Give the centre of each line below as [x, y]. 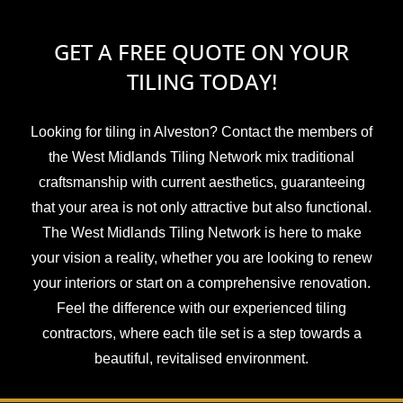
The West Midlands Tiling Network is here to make [201, 232]
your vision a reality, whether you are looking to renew [201, 257]
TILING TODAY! [201, 81]
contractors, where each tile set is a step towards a [201, 333]
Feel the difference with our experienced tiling [201, 308]
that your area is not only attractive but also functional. [201, 207]
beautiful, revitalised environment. [201, 358]
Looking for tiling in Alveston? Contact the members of [201, 131]
